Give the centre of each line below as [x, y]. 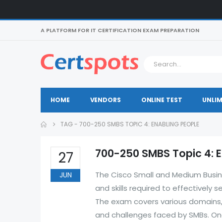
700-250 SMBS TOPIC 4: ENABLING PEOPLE [139, 124]
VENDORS [105, 100]
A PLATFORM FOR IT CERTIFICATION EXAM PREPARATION [120, 30]
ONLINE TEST [162, 100]
